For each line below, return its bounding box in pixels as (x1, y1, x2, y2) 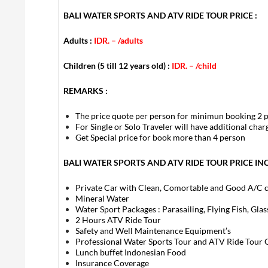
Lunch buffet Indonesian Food (75, 247, 186, 257)
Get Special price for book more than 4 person (75, 132, 245, 142)
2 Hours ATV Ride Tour (75, 215, 161, 225)
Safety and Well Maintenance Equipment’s (75, 226, 231, 236)
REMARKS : (63, 86, 108, 96)
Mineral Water (75, 193, 129, 203)
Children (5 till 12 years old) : (63, 60, 172, 71)
